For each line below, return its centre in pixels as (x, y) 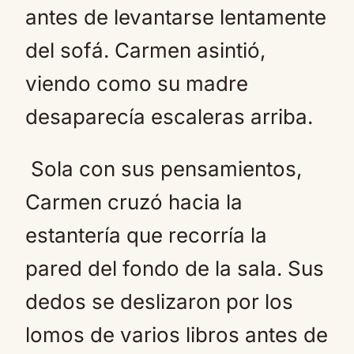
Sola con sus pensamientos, (164, 169)
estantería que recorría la (146, 235)
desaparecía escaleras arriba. (169, 117)
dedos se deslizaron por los (159, 301)
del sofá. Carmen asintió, (145, 50)
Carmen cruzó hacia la (134, 202)
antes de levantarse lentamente (176, 17)
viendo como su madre (137, 83)
